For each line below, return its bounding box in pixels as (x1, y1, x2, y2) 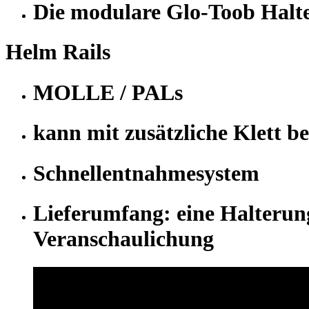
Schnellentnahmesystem (33, 160, 259, 186)
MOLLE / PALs (33, 79, 183, 105)
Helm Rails (6, 39, 110, 65)
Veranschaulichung (33, 226, 214, 252)
